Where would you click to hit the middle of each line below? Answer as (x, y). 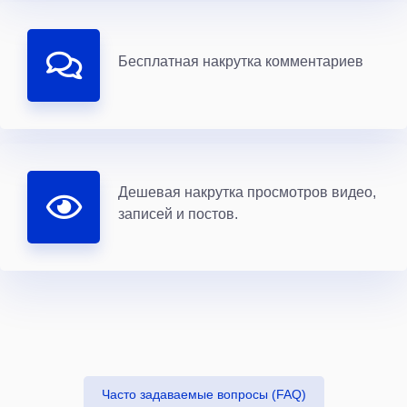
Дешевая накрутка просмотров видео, (247, 191)
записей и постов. (178, 213)
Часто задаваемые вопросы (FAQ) (203, 394)
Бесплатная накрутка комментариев (241, 60)
